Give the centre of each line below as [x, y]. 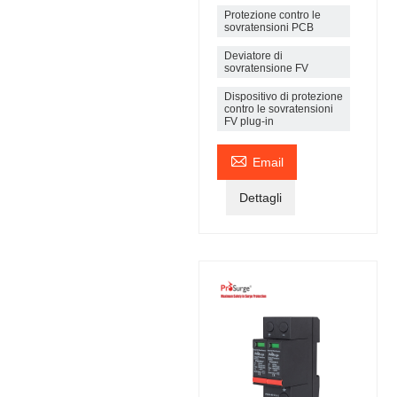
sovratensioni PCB [269, 27]
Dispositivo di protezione [283, 97]
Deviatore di [253, 56]
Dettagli [260, 198]
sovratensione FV [266, 68]
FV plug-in [249, 121]
